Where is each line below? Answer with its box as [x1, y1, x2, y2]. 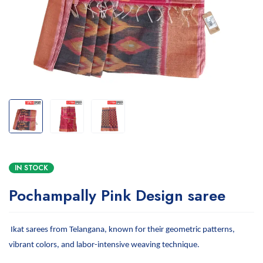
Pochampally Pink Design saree [9, 184, 225, 207]
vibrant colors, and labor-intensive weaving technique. [9, 241, 200, 249]
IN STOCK [15, 163, 48, 173]
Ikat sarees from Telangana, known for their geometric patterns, [9, 225, 235, 234]
